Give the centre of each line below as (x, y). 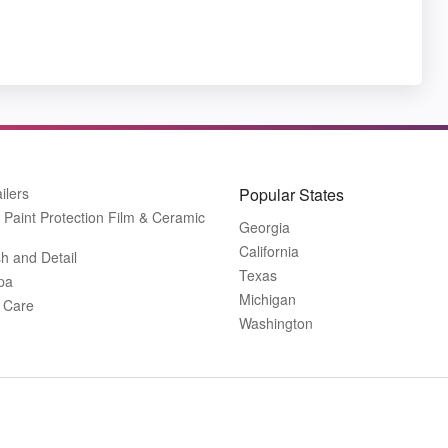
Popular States (291, 194)
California (269, 250)
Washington (276, 322)
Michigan (267, 298)
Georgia (264, 226)
